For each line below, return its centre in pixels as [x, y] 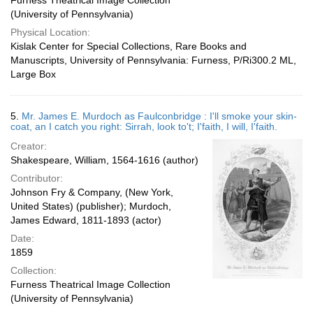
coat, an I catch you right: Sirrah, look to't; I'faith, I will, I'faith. [144, 126]
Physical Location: [50, 32]
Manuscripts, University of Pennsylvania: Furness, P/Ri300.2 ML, [153, 60]
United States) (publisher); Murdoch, [91, 206]
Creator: [29, 146]
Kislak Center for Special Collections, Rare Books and [129, 46]
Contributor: [37, 178]
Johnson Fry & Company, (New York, [92, 192]
